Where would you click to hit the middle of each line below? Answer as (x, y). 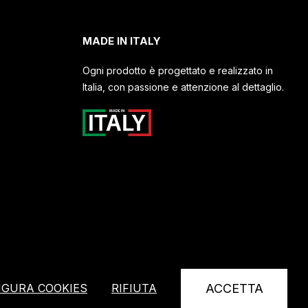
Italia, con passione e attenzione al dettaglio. (183, 87)
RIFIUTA (134, 288)
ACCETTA (234, 288)
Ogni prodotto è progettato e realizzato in (177, 70)
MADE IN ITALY (121, 41)
